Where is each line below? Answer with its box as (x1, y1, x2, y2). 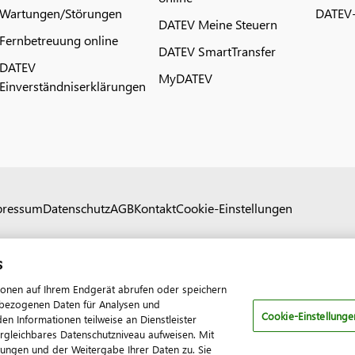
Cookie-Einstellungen (176, 200, 292, 216)
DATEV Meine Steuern (158, 16, 277, 32)
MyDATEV (158, 70, 212, 86)
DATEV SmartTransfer (158, 43, 276, 59)
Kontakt (134, 200, 176, 216)
